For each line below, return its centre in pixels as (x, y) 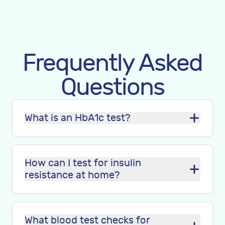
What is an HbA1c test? (77, 118)
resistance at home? (72, 175)
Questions (113, 87)
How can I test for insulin (83, 163)
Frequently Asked (113, 63)
